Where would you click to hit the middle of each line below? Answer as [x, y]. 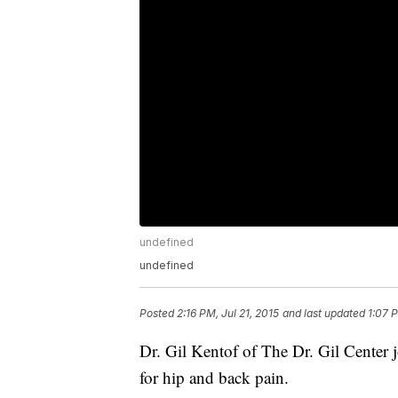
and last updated [324, 314]
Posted [158, 314]
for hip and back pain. [214, 378]
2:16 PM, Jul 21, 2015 [228, 314]
